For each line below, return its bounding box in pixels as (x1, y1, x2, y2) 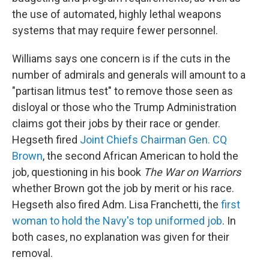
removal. (12, 247, 53, 259)
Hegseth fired (12, 133, 80, 146)
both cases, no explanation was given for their (12, 231, 229, 243)
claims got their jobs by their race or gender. (12, 117, 220, 130)
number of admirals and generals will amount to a (12, 68, 246, 81)
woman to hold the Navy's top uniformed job (12, 214, 222, 227)
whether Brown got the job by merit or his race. (12, 182, 234, 195)
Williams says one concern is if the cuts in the (12, 52, 231, 65)
